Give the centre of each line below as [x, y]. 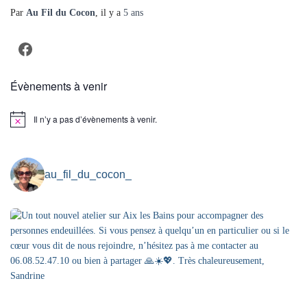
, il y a [109, 12]
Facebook [21, 48]
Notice [22, 123]
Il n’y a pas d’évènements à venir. [95, 119]
